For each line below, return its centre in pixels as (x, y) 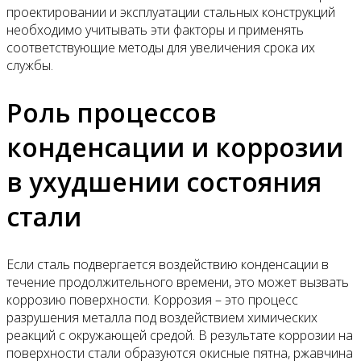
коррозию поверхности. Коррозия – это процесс (152, 300)
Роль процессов (112, 113)
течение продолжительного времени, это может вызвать (178, 282)
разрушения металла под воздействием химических (162, 317)
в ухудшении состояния (164, 182)
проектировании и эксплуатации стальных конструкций (171, 12)
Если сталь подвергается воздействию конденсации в (168, 264)
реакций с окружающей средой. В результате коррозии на (180, 335)
